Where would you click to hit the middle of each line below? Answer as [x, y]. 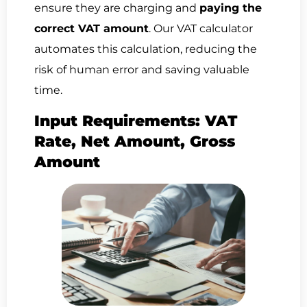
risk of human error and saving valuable [142, 70]
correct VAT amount [91, 29]
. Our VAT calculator [201, 29]
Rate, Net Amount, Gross [135, 141]
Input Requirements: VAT [136, 121]
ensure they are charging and [117, 8]
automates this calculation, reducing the [146, 49]
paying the [231, 8]
